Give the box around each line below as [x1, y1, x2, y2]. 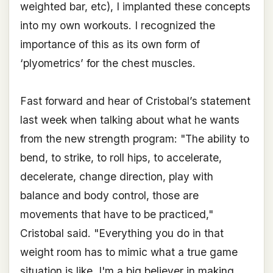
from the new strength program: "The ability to [19, 132, 249, 146]
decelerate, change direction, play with [19, 170, 213, 183]
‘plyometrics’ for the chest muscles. [19, 57, 196, 70]
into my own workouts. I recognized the [19, 19, 215, 32]
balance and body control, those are [19, 189, 199, 202]
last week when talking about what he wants [19, 113, 239, 127]
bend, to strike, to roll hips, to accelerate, [19, 151, 222, 165]
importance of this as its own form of [19, 38, 200, 51]
